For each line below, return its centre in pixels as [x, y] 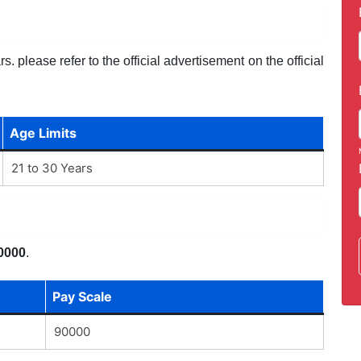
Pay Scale [82, 296]
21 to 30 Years [52, 168]
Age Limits [43, 133]
